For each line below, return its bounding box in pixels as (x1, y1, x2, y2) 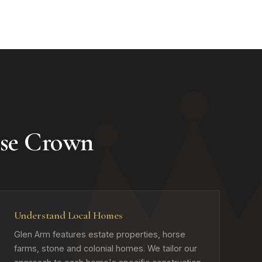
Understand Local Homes (13, 209, 123, 222)
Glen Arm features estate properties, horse (13, 229, 185, 239)
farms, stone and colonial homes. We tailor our (13, 243, 197, 253)
